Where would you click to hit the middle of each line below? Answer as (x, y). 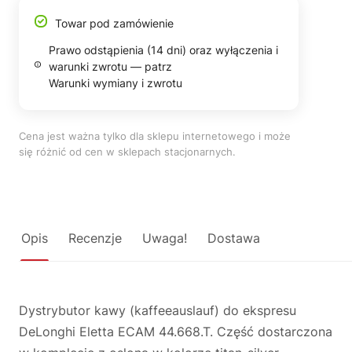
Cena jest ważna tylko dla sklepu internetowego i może (155, 136)
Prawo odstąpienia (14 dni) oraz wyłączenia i (163, 50)
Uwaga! (165, 238)
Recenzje (95, 238)
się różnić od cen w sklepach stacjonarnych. (127, 152)
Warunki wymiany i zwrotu (115, 83)
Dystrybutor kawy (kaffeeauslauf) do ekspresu (158, 310)
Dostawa (234, 238)
